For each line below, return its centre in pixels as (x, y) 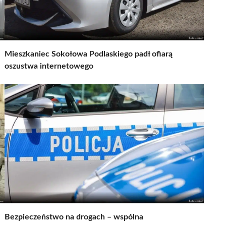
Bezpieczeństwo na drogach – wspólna (74, 217)
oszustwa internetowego (49, 66)
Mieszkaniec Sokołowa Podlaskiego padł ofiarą (89, 54)
